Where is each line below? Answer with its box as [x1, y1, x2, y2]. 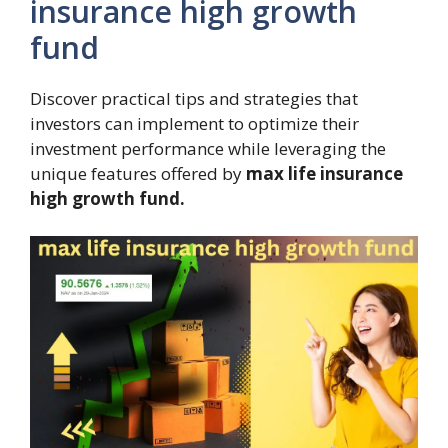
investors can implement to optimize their [30, 111, 359, 135]
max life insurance [246, 161, 403, 185]
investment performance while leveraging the [30, 136, 386, 160]
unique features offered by [30, 161, 246, 185]
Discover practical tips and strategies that [30, 86, 358, 110]
